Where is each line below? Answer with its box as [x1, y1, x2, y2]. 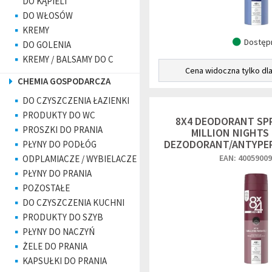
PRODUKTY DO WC [22, 109, 95, 121]
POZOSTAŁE [22, 182, 70, 194]
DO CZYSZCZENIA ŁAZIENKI [22, 95, 129, 106]
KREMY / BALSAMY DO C [22, 53, 114, 65]
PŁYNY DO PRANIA [22, 168, 92, 179]
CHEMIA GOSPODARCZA [18, 75, 110, 87]
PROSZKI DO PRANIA [22, 124, 103, 135]
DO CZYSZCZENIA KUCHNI [22, 197, 124, 208]
